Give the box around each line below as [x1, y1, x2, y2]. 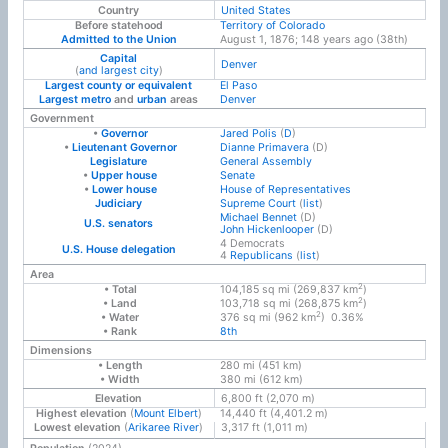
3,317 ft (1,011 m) [220, 420, 308, 434]
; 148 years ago [294, 32, 373, 46]
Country [98, 3, 140, 17]
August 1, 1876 [219, 32, 295, 46]
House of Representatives [219, 182, 351, 196]
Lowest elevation [34, 420, 122, 434]
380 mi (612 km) [219, 372, 303, 386]
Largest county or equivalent [45, 78, 193, 92]
